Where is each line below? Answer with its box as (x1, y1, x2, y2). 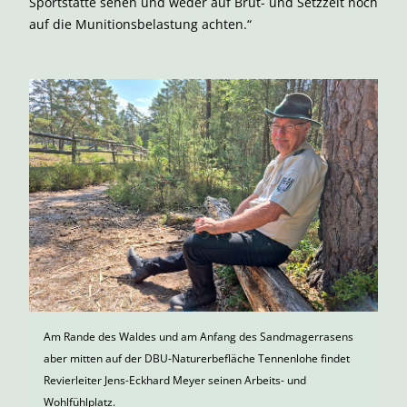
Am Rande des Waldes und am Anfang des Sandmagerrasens (44, 329, 353, 344)
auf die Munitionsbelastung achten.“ (29, 15, 252, 33)
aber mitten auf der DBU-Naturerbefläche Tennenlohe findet (44, 351, 350, 366)
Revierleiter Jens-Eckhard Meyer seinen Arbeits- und (44, 372, 306, 388)
